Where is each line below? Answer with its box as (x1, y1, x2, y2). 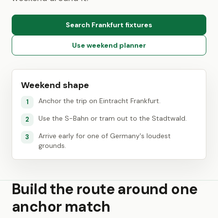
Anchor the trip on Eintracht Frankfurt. (38, 96, 161, 105)
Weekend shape (21, 79, 89, 91)
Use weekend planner (72, 41, 146, 50)
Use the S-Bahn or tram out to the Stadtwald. (38, 114, 187, 123)
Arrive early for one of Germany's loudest (38, 131, 171, 140)
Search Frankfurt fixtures (66, 20, 152, 29)
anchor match (12, 197, 110, 216)
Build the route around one (12, 180, 198, 199)
